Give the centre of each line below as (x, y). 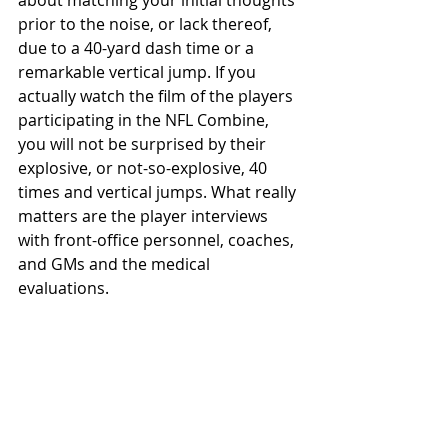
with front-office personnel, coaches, (158, 240)
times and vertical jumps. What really (159, 192)
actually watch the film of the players (157, 96)
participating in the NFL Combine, (145, 120)
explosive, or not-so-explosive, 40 (144, 168)
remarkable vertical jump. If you (139, 72)
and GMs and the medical (116, 264)
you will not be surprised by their (144, 144)
